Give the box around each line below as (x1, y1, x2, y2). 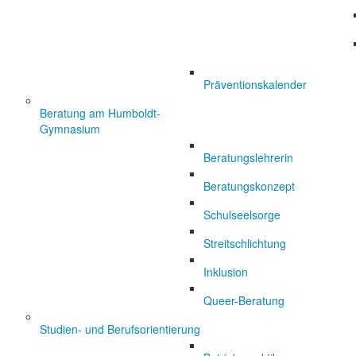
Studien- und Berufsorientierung (40, 321, 200, 337)
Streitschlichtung (203, 235, 286, 251)
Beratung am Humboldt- (40, 105, 161, 121)
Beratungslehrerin (203, 149, 293, 165)
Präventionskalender (203, 76, 307, 92)
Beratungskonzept (203, 178, 295, 194)
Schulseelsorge (203, 207, 281, 222)
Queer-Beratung (203, 292, 284, 308)
